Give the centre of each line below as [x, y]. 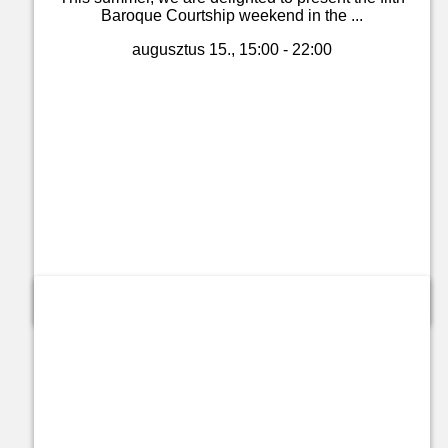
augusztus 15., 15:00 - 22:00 [232, 49]
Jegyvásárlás [232, 293]
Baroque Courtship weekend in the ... [232, 15]
